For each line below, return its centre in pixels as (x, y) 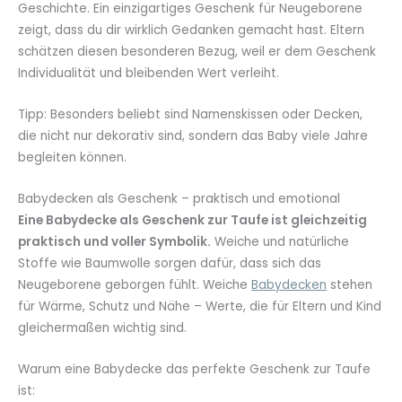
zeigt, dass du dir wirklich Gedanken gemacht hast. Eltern (191, 31)
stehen (350, 284)
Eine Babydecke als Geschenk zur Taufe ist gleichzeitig (192, 220)
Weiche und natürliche (280, 241)
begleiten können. (72, 157)
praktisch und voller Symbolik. (114, 241)
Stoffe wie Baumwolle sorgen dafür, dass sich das (170, 263)
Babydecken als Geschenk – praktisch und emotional (179, 198)
